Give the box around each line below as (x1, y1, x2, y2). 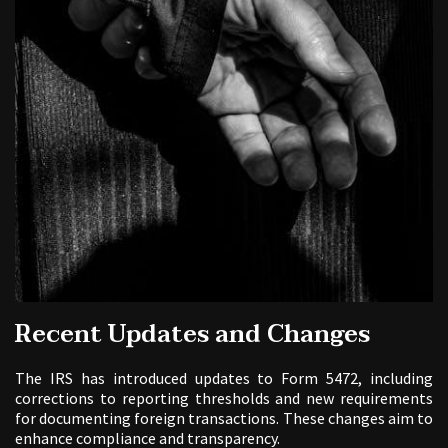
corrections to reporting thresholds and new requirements (15, 387, 433, 408)
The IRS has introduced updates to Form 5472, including (15, 367, 433, 388)
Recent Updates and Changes (15, 313, 370, 355)
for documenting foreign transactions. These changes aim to (15, 407, 433, 428)
